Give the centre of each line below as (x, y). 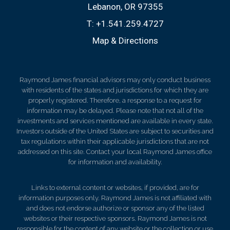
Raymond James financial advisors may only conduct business (115, 80)
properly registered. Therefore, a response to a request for (115, 100)
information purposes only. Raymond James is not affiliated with (115, 198)
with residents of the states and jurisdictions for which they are (115, 90)
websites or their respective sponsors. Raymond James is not (115, 218)
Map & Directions (125, 40)
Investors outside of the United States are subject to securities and (115, 131)
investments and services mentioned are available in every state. (115, 121)
